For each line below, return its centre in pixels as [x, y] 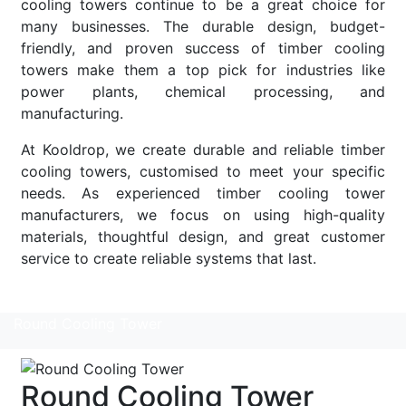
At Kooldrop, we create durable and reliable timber [203, 150]
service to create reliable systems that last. [169, 259]
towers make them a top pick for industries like [203, 70]
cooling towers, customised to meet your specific [203, 172]
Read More [58, 295]
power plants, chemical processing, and [203, 92]
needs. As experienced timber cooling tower [203, 193]
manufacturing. [72, 114]
